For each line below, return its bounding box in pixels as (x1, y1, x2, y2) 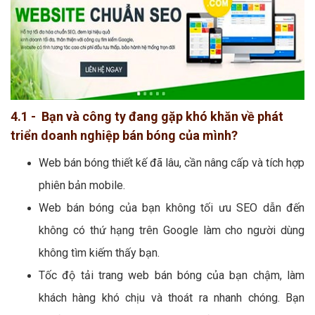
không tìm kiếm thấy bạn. (39, 245, 160, 259)
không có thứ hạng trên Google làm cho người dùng (39, 223, 304, 237)
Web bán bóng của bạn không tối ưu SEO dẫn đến (39, 200, 304, 214)
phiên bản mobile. (39, 178, 125, 192)
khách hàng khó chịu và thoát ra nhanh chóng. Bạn (39, 290, 304, 304)
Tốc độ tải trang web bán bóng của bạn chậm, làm (39, 268, 304, 282)
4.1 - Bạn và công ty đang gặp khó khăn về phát (11, 108, 283, 124)
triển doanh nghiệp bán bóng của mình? (11, 127, 238, 143)
